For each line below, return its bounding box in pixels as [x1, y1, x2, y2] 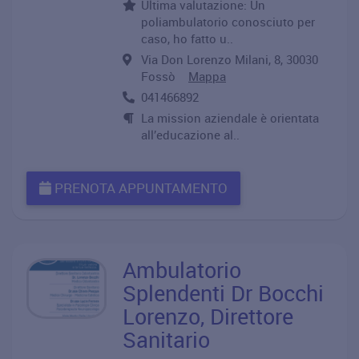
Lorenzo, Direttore [123, 301, 293, 331]
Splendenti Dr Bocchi [123, 278, 324, 308]
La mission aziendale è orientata [141, 110, 319, 126]
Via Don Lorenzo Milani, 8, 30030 [141, 51, 318, 67]
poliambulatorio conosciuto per [141, 14, 315, 30]
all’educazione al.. [141, 127, 240, 143]
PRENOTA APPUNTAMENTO [51, 179, 228, 197]
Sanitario [123, 325, 210, 354]
